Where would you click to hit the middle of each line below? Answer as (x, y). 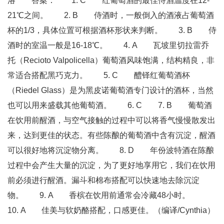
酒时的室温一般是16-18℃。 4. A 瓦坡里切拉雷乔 (108, 45)
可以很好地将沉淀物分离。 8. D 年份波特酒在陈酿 (111, 150)
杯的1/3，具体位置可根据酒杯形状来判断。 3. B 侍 (112, 30)
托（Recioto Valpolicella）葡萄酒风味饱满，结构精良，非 (111, 60)
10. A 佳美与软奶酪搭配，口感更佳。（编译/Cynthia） (111, 210)
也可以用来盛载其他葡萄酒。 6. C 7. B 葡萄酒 (110, 105)
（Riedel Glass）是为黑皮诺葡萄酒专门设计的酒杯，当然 (110, 90)
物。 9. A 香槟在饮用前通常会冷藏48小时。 (107, 195)
